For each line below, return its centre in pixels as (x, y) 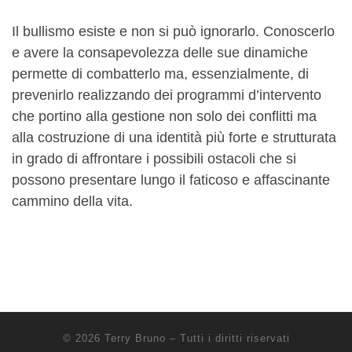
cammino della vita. (72, 201)
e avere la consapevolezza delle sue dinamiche (160, 52)
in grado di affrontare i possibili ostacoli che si (154, 158)
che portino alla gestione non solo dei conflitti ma (164, 116)
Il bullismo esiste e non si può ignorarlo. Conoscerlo (173, 31)
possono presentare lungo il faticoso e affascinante (171, 180)
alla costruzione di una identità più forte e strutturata (174, 137)
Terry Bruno (135, 338)
